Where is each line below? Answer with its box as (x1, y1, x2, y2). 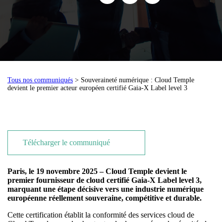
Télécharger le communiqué (23, 138, 112, 147)
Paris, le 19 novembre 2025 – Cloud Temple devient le (7, 167, 187, 176)
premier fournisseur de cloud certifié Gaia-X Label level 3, (7, 176, 202, 185)
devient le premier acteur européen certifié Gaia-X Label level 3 (7, 84, 187, 92)
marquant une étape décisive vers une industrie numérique (7, 185, 204, 194)
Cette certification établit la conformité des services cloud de (7, 211, 194, 220)
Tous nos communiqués (7, 76, 73, 84)
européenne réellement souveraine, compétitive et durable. (7, 194, 202, 203)
